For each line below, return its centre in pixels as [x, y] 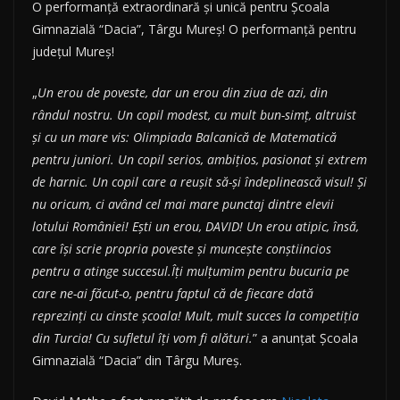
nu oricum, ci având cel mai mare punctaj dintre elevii [183, 204]
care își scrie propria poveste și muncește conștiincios [182, 249]
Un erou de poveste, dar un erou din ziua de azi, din [183, 93]
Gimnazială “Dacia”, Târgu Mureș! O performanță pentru [194, 29]
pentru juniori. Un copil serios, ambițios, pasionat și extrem [200, 160]
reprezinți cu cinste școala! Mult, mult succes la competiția [196, 316]
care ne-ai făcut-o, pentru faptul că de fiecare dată [173, 294]
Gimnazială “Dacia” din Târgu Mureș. [137, 361]
